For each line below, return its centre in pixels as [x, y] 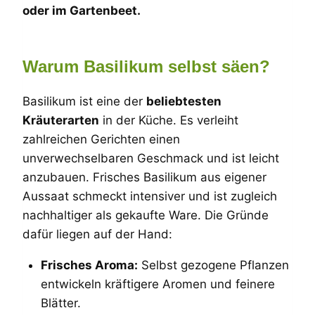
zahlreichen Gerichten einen [101, 139]
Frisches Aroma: [89, 265]
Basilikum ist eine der [84, 101]
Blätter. [60, 303]
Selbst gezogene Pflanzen [213, 265]
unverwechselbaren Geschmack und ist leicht [151, 158]
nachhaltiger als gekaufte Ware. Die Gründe [146, 215]
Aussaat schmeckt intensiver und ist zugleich [150, 196]
